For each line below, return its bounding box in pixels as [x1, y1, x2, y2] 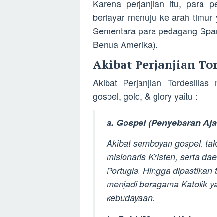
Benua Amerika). [93, 38, 158, 50]
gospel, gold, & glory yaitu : [93, 90, 198, 102]
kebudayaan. [107, 191, 155, 203]
